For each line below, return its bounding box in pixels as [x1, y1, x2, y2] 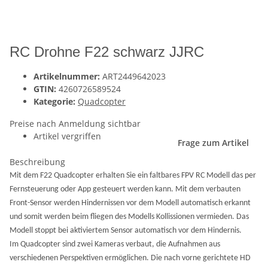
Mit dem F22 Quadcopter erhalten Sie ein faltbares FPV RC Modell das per [10, 171, 256, 180]
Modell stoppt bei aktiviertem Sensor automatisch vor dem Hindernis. [10, 226, 242, 235]
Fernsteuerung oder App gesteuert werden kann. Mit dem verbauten [10, 185, 240, 194]
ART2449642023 [102, 71, 166, 82]
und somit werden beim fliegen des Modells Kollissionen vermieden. [10, 212, 236, 221]
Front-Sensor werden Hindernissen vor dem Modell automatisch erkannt [10, 199, 251, 208]
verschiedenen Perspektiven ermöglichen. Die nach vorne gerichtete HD [10, 254, 251, 263]
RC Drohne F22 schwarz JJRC [10, 44, 204, 60]
